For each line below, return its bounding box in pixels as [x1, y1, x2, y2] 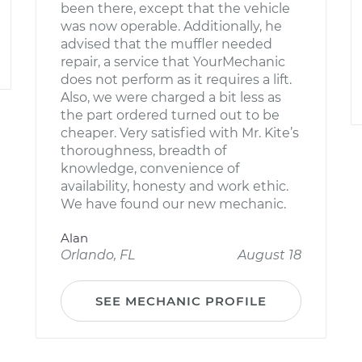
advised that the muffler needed [61, 36, 272, 52]
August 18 [238, 247, 301, 263]
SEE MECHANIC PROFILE [95, 293, 267, 309]
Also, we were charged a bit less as [61, 90, 281, 105]
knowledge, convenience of [61, 161, 239, 176]
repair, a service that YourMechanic [61, 54, 285, 69]
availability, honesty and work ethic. [61, 179, 288, 194]
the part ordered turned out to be [61, 107, 280, 123]
